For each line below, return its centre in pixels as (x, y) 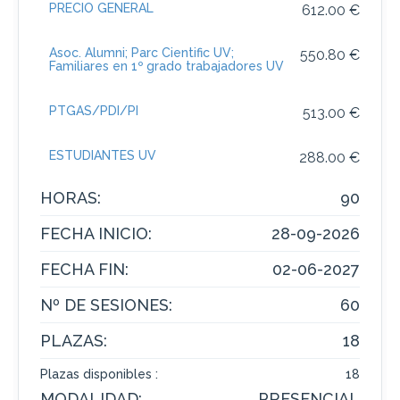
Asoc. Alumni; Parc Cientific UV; (142, 53)
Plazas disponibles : (99, 374)
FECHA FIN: (84, 269)
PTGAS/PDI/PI (94, 111)
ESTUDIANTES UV (103, 155)
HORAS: (71, 198)
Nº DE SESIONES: (106, 305)
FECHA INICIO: (96, 233)
